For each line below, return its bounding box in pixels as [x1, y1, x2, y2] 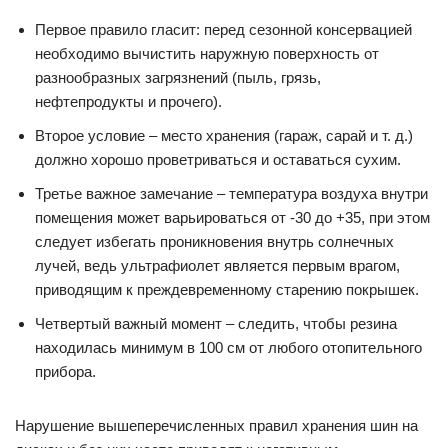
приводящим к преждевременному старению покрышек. [35, 281, 419, 299]
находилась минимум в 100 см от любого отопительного [35, 339, 422, 357]
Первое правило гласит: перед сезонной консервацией [35, 21, 412, 39]
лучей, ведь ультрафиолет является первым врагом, [35, 257, 400, 275]
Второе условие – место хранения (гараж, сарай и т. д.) [35, 127, 413, 145]
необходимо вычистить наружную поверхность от [35, 45, 379, 63]
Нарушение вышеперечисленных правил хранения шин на [15, 417, 418, 435]
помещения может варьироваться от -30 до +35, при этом [35, 209, 430, 227]
